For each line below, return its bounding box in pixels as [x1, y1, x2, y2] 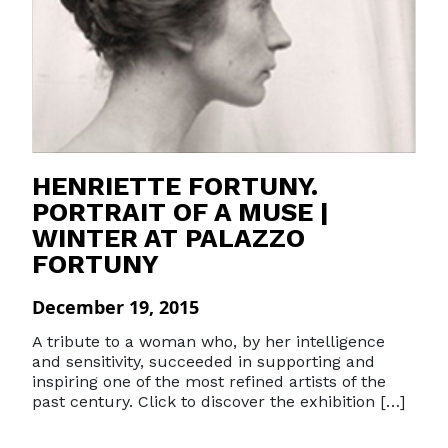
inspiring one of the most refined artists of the [32, 372, 386, 391]
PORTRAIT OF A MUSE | [32, 197, 329, 227]
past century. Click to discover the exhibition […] [32, 392, 405, 411]
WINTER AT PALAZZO [32, 223, 305, 253]
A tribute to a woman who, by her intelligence [32, 332, 385, 351]
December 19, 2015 [32, 295, 199, 319]
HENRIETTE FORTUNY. [32, 171, 318, 201]
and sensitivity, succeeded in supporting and [32, 352, 375, 371]
